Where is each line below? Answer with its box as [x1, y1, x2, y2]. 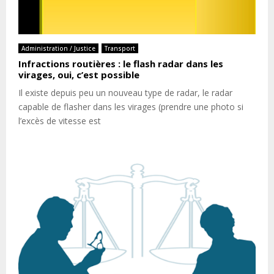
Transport [105, 44, 135, 53]
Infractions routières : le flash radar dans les [18, 57, 223, 70]
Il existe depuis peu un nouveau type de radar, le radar [18, 87, 232, 99]
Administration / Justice [21, 44, 95, 53]
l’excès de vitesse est [18, 115, 101, 127]
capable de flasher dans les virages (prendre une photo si [18, 101, 243, 113]
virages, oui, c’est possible [18, 68, 139, 81]
